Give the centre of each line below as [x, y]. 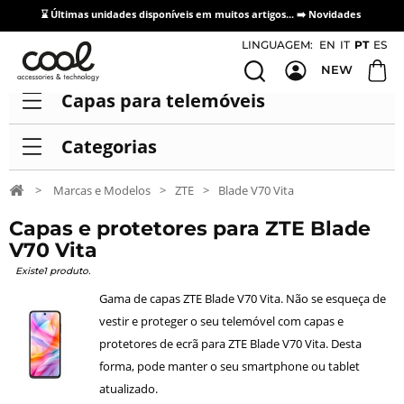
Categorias [109, 147]
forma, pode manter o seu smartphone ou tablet [230, 367]
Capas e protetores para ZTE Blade [190, 229]
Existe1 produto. [52, 271]
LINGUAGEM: [277, 45]
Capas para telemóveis [163, 101]
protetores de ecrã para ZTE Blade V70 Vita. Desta [230, 344]
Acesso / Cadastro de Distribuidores [284, 42]
